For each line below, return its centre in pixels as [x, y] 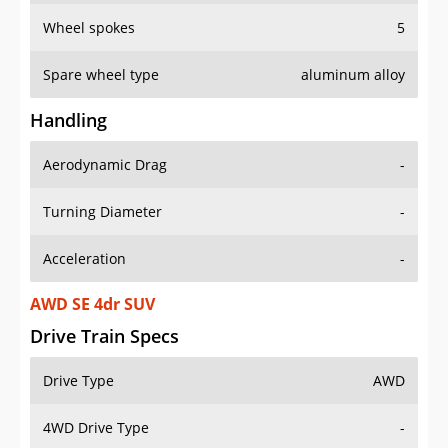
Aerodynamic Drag [105, 165]
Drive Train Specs [104, 336]
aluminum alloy [353, 75]
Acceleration [84, 259]
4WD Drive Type [96, 428]
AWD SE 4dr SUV [92, 304]
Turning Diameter [102, 212]
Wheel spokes [89, 28]
